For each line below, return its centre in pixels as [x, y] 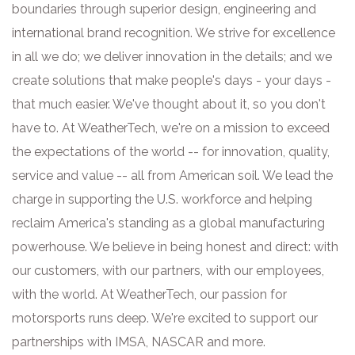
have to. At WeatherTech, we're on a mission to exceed [171, 128]
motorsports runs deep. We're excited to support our [165, 318]
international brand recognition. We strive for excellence [174, 33]
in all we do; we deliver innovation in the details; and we [172, 57]
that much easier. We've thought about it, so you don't [169, 104]
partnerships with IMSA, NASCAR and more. [139, 342]
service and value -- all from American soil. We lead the [172, 176]
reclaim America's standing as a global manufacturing [168, 223]
